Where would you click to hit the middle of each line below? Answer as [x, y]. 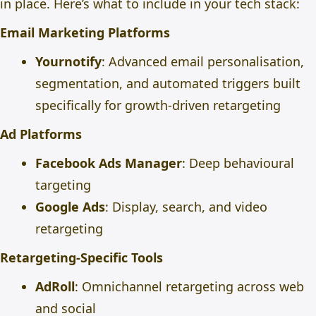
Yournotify [68, 61]
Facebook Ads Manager [109, 163]
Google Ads [70, 207]
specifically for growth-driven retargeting [158, 105]
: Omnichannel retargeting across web [189, 286]
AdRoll [55, 286]
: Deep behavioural [238, 163]
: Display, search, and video [186, 207]
